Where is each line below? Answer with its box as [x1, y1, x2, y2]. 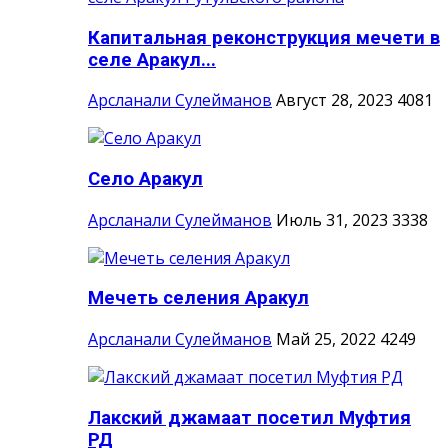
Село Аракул [88, 168, 203, 191]
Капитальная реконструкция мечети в [88, 26, 440, 49]
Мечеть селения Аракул [88, 287, 309, 310]
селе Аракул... [88, 48, 216, 71]
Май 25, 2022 [276, 328, 376, 351]
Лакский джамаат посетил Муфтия [88, 406, 411, 429]
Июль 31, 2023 [276, 208, 388, 231]
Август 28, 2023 [276, 89, 393, 112]
